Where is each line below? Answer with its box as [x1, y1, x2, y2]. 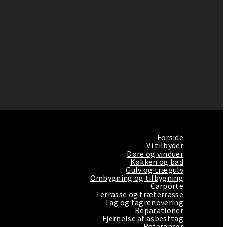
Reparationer [135, 205, 183, 215]
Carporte [150, 180, 183, 191]
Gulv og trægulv [126, 164, 183, 175]
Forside [157, 132, 183, 142]
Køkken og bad [130, 156, 183, 167]
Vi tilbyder [146, 140, 183, 150]
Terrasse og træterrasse [95, 188, 183, 199]
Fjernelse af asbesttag [102, 213, 183, 223]
